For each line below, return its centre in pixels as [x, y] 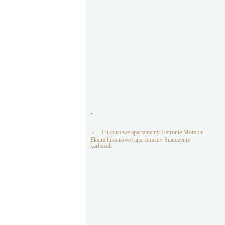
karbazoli [101, 146]
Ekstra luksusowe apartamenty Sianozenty [140, 140]
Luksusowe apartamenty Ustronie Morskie [153, 132]
